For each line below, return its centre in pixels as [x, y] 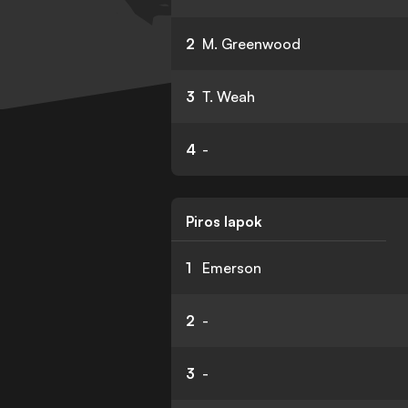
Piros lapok [224, 221]
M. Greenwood [252, 44]
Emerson [232, 268]
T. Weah [229, 97]
